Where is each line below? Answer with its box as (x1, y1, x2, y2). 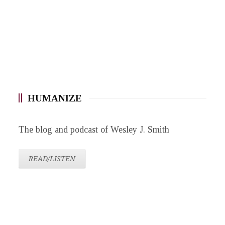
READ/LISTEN (29, 154, 76, 163)
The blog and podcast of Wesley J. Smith (19, 124, 170, 135)
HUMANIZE (28, 92, 82, 103)
